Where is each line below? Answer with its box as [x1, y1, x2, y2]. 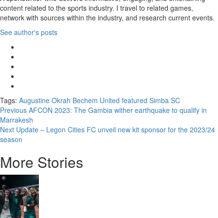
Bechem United [73, 95, 120, 105]
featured [122, 95, 147, 105]
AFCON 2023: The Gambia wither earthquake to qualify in [27, 105, 207, 115]
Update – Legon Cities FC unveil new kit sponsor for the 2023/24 [14, 125, 215, 134]
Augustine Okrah [19, 95, 71, 105]
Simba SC [149, 95, 180, 105]
